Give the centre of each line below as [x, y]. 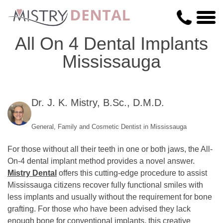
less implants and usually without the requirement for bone [110, 197]
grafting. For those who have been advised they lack [99, 209]
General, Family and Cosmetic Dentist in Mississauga [109, 127]
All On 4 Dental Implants [111, 44]
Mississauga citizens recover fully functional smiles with [105, 185]
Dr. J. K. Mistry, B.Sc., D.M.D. [98, 103]
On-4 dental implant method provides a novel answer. [101, 161]
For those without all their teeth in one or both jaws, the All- [110, 149]
